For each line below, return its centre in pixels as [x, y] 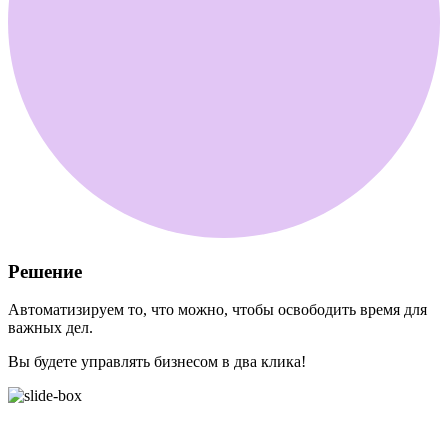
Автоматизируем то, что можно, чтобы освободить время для [217, 310]
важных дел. [50, 328]
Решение [45, 271]
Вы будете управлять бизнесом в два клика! [157, 362]
